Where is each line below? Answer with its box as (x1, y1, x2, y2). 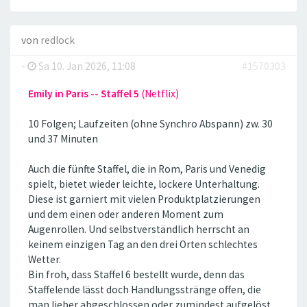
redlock (40, 33, 75, 47)
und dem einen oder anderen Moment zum (28, 207, 223, 221)
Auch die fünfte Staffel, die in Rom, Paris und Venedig (28, 162, 266, 175)
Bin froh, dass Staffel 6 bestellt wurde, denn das (28, 267, 245, 281)
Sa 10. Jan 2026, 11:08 (36, 59, 136, 73)
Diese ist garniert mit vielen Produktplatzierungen (28, 192, 260, 206)
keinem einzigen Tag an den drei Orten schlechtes (28, 237, 258, 251)
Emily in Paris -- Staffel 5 (28, 86, 141, 100)
